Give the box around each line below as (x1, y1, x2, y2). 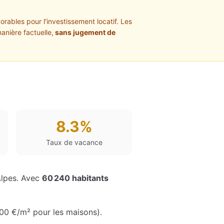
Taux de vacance (45, 138, 102, 146)
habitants (70, 173, 108, 183)
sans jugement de (53, 28, 115, 36)
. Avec (16, 173, 42, 183)
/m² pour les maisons (17, 207, 97, 217)
